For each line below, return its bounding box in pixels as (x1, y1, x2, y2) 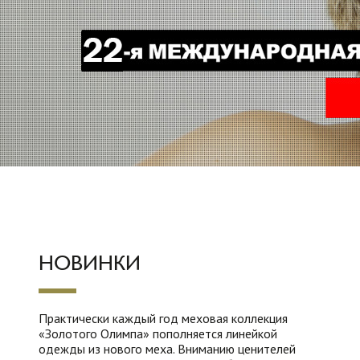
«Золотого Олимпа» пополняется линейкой (39, 325, 277, 342)
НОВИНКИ (39, 251, 141, 275)
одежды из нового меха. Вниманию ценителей (39, 341, 296, 357)
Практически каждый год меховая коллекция (39, 310, 288, 326)
